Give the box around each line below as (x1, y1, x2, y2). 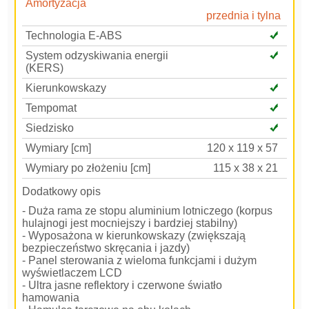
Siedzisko (26, 122, 74, 134)
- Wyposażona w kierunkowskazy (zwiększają (22, 230, 246, 241)
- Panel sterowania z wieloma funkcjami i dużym (22, 255, 257, 266)
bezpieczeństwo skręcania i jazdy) (22, 242, 190, 254)
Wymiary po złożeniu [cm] (26, 162, 151, 174)
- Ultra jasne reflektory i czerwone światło (22, 279, 223, 291)
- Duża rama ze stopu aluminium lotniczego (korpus (22, 205, 273, 217)
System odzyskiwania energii (26, 50, 169, 61)
